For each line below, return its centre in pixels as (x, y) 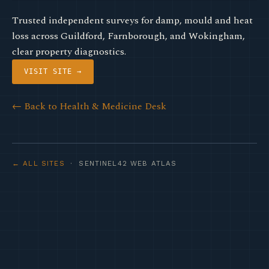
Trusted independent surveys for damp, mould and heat (132, 20)
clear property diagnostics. (69, 52)
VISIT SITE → (53, 71)
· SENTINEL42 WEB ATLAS (121, 163)
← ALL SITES (38, 163)
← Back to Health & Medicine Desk (89, 106)
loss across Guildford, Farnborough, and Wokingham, (128, 36)
